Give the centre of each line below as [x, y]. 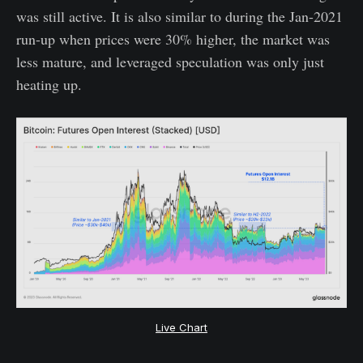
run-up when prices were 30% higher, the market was [173, 38]
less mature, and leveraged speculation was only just [170, 61]
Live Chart [181, 327]
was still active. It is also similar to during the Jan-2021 [179, 16]
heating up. [49, 84]
